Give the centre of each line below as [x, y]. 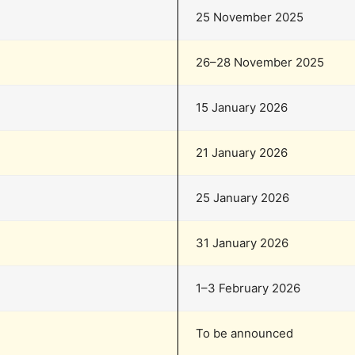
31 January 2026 [242, 242]
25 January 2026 [242, 197]
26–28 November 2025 [260, 62]
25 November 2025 [250, 17]
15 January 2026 [242, 107]
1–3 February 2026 [248, 288]
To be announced [244, 333]
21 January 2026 [242, 152]
